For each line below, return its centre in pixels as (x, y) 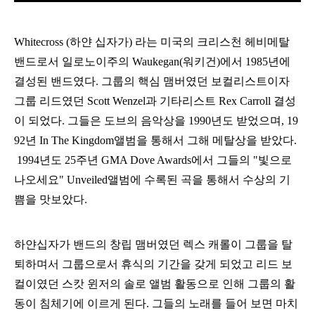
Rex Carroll (245, 101)
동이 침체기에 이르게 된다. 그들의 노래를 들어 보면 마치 (156, 304)
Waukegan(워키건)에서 (189, 62)
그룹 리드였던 (51, 101)
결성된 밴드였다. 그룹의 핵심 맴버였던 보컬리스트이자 (152, 82)
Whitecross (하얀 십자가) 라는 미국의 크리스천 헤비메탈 (152, 42)
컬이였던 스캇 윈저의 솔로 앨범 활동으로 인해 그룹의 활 (155, 284)
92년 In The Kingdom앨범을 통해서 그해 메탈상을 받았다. (155, 141)
